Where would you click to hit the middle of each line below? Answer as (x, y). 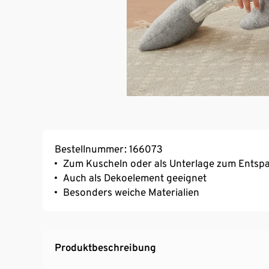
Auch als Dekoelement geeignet (135, 177)
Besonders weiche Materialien (131, 192)
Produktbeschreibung (105, 247)
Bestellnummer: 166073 (109, 149)
